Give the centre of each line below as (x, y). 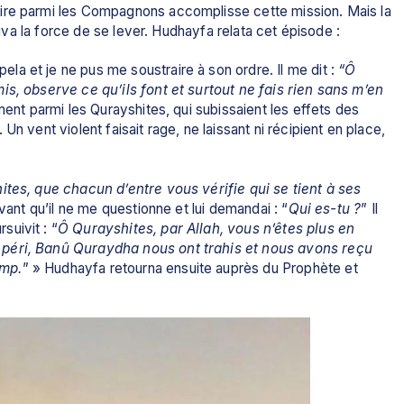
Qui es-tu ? (325, 208)
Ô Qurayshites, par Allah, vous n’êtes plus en (206, 228)
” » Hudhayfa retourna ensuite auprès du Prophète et (190, 268)
